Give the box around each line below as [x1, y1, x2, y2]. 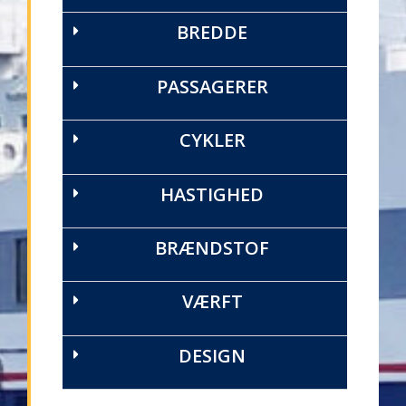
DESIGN [179, 343, 246, 368]
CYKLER [179, 128, 246, 153]
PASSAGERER [156, 73, 268, 99]
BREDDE [177, 20, 247, 45]
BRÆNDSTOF [155, 236, 269, 261]
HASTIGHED [160, 181, 264, 207]
